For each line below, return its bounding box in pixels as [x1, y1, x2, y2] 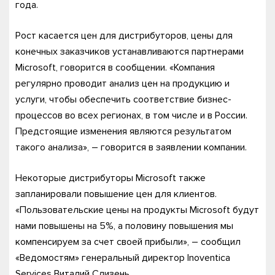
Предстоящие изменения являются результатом [15, 125, 231, 137]
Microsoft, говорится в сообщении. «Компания [15, 61, 215, 74]
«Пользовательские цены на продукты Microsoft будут [15, 204, 259, 216]
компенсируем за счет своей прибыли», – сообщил [15, 236, 241, 248]
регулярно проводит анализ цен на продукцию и [15, 77, 230, 90]
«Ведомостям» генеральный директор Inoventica [15, 252, 230, 264]
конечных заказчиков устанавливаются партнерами [15, 45, 244, 58]
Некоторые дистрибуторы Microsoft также [15, 172, 206, 184]
